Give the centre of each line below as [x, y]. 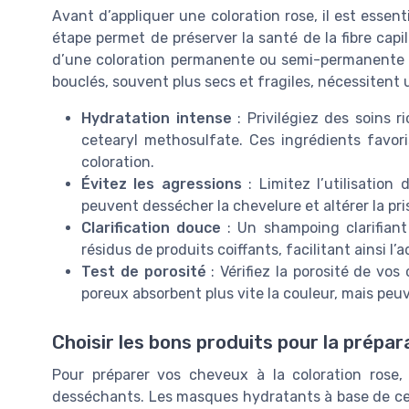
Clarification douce [152, 227]
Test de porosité [144, 271]
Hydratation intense [157, 118]
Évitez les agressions [162, 184]
